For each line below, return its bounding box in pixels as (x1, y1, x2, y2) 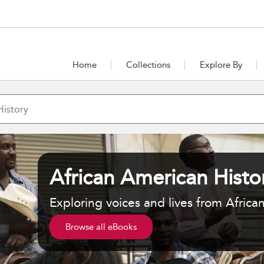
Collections (126, 60, 170, 70)
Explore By (199, 60, 242, 70)
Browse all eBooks (65, 221, 137, 232)
